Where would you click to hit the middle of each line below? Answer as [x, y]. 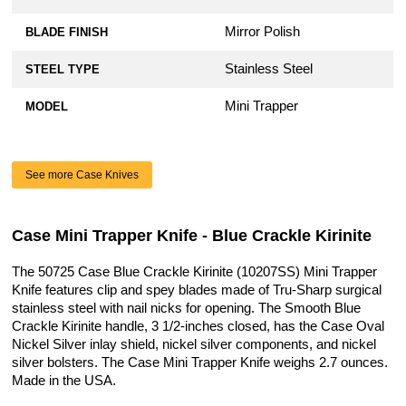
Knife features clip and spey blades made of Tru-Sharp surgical [197, 290]
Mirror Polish [263, 32]
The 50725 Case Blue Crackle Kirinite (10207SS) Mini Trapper [195, 272]
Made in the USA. [64, 381]
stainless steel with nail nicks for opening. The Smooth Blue [187, 309]
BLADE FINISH [67, 33]
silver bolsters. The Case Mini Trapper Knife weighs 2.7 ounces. [200, 363]
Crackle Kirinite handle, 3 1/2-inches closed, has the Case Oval [198, 327]
